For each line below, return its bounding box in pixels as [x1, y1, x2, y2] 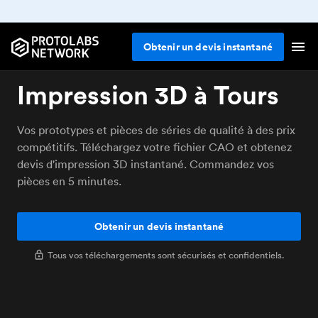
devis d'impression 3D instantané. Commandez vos [17, 157, 274, 171]
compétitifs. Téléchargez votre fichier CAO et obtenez [17, 140, 292, 154]
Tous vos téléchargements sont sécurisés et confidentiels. [48, 248, 285, 261]
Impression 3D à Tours [17, 79, 279, 111]
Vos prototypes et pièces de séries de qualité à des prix [17, 123, 295, 137]
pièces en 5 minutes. [17, 174, 121, 188]
